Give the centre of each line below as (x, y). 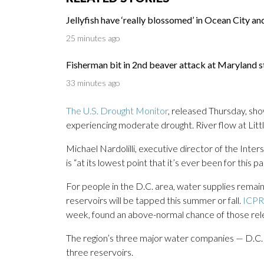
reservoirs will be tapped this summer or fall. (154, 200)
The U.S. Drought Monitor (117, 111)
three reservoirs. (100, 252)
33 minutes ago (93, 83)
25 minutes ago (93, 38)
